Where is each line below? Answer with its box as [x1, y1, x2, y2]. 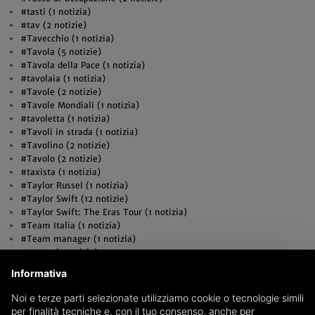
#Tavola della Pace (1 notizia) [20, 60, 145, 70]
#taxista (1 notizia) [20, 167, 101, 177]
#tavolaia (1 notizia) [20, 73, 105, 84]
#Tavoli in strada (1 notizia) [20, 127, 138, 137]
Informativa [11, 266, 67, 279]
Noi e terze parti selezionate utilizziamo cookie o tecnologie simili [11, 291, 304, 304]
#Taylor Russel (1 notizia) [20, 180, 128, 191]
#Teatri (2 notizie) [20, 260, 98, 271]
